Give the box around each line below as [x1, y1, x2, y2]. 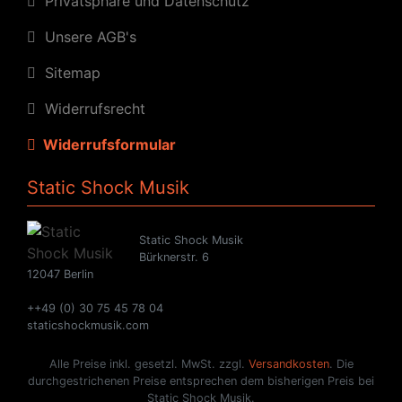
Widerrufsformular [36, 135, 176, 153]
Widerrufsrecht [36, 99, 145, 118]
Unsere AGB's [36, 27, 136, 46]
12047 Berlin [27, 267, 93, 281]
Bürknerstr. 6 [139, 249, 209, 264]
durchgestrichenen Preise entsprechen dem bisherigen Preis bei [28, 373, 374, 388]
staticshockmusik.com [27, 318, 149, 332]
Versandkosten [248, 356, 329, 371]
